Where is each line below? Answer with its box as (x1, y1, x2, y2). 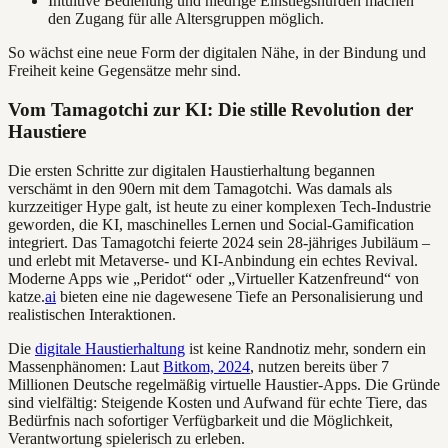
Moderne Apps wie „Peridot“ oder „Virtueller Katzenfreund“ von (8, 269, 419, 287)
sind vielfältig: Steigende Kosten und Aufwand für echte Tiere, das (8, 393, 427, 411)
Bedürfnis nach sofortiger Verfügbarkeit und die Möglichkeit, (8, 411, 393, 429)
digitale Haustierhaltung (35, 339, 185, 357)
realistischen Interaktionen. (8, 305, 176, 323)
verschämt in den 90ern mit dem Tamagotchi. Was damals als (8, 179, 392, 197)
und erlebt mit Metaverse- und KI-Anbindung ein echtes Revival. (8, 251, 418, 269)
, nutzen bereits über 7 (250, 357, 389, 375)
